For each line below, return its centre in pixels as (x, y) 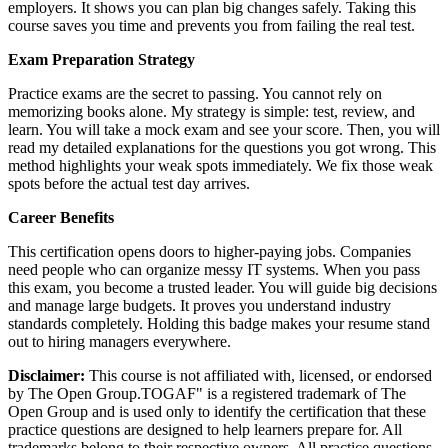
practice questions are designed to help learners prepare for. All (205, 429)
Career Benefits (61, 217)
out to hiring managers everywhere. (119, 341)
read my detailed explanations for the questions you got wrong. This (222, 147)
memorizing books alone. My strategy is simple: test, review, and (211, 111)
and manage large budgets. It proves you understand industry (199, 305)
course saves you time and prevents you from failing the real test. (211, 25)
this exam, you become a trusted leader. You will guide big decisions (222, 287)
